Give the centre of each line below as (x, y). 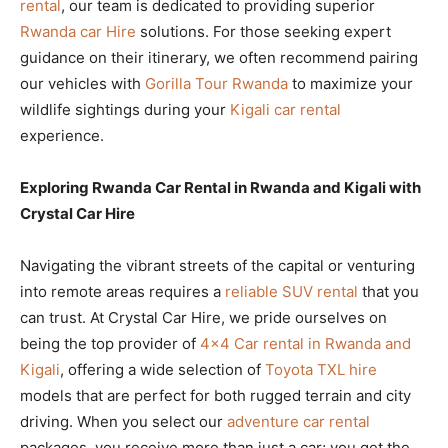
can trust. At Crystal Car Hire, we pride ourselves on (203, 317)
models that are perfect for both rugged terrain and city (215, 395)
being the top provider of (110, 343)
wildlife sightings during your (125, 109)
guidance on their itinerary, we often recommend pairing (219, 57)
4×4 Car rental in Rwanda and (305, 343)
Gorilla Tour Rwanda (216, 83)
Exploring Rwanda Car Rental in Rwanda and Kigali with (220, 187)
